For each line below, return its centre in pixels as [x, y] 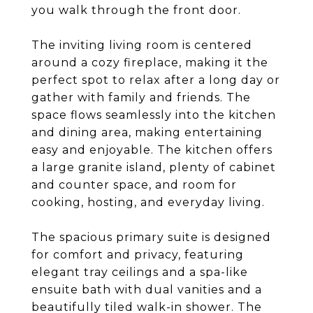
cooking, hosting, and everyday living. [148, 202]
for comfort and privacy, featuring [138, 255]
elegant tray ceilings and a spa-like [140, 272]
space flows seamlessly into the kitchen [154, 115]
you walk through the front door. [136, 10]
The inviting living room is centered [142, 45]
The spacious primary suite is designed [151, 237]
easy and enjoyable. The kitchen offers [152, 150]
